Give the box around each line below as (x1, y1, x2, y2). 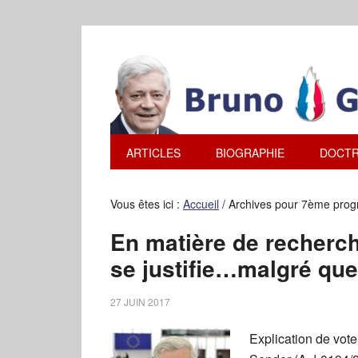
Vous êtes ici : (110, 196, 183, 212)
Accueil (183, 196, 219, 212)
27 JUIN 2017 (110, 295, 170, 308)
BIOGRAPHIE (216, 145, 284, 161)
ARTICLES (126, 145, 181, 161)
